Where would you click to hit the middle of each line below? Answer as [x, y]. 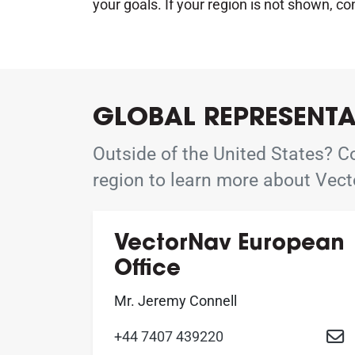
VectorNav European [229, 244]
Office [147, 270]
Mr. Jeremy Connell [176, 301]
